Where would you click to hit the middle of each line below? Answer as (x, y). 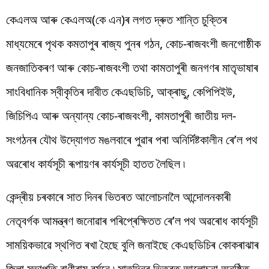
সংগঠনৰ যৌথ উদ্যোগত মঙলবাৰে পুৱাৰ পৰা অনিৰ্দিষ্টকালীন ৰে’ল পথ (132, 139)
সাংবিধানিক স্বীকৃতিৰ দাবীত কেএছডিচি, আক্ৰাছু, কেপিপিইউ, (121, 91)
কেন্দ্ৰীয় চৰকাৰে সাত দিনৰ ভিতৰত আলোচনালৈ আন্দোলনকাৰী (119, 196)
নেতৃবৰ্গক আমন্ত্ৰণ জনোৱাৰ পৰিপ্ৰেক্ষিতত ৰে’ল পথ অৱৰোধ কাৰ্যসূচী (132, 220)
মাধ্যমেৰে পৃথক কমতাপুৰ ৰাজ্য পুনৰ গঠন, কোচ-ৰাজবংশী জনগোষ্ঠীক (133, 43)
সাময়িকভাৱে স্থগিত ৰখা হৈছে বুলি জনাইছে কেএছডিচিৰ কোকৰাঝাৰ (132, 244)
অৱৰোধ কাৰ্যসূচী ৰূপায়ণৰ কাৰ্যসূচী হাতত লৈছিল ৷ (95, 163)
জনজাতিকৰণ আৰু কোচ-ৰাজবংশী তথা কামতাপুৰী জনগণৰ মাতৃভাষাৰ (132, 67)
